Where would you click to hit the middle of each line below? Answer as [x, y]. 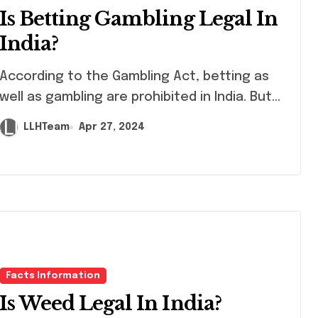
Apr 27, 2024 [112, 127]
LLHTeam [46, 127]
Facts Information [53, 276]
